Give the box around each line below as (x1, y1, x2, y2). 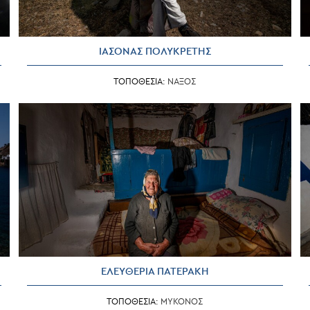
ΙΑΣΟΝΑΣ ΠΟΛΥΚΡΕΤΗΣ (98, 45, 211, 57)
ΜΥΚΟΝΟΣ (161, 296, 203, 307)
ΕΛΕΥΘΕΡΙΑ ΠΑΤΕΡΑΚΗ (100, 265, 209, 277)
